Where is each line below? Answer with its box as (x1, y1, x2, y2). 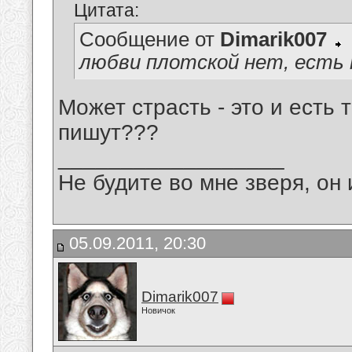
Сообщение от (79, 28, 220, 51)
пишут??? (58, 120, 159, 145)
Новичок (141, 306, 175, 315)
